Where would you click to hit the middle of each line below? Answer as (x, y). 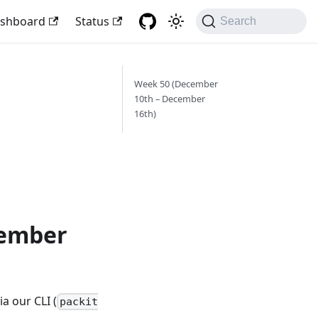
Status (93, 21)
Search (238, 21)
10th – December (169, 99)
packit (78, 302)
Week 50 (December (176, 84)
